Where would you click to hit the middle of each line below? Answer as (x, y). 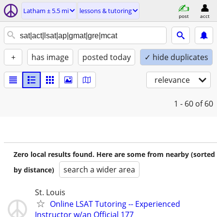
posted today (107, 57)
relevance (172, 80)
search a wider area (99, 170)
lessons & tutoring (106, 11)
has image (50, 57)
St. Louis (50, 192)
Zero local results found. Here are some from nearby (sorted (114, 154)
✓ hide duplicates (176, 57)
